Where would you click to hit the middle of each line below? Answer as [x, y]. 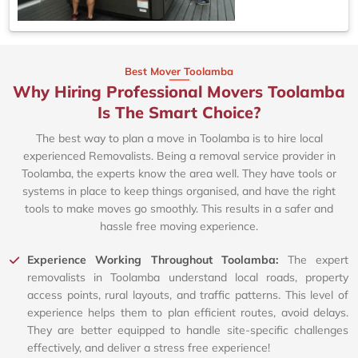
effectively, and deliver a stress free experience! [149, 348]
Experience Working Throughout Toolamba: [157, 260]
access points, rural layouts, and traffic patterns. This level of [188, 295]
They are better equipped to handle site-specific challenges [188, 330]
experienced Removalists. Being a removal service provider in [179, 156]
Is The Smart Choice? [179, 113]
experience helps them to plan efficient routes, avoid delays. [188, 313]
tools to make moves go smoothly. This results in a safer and [179, 209]
